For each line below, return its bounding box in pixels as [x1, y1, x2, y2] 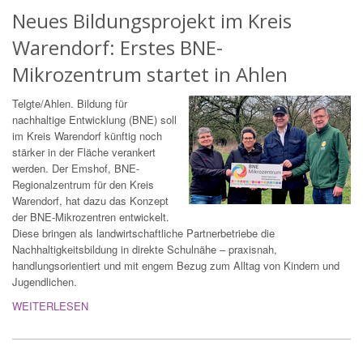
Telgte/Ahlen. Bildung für [12, 96, 127, 112]
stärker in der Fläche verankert [12, 144, 156, 160]
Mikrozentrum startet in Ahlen [12, 61, 288, 88]
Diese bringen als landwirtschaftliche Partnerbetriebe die [12, 225, 275, 241]
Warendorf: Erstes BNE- [12, 34, 223, 62]
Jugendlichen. [12, 274, 77, 290]
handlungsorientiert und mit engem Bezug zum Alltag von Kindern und [12, 258, 340, 274]
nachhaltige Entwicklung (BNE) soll [12, 112, 177, 128]
